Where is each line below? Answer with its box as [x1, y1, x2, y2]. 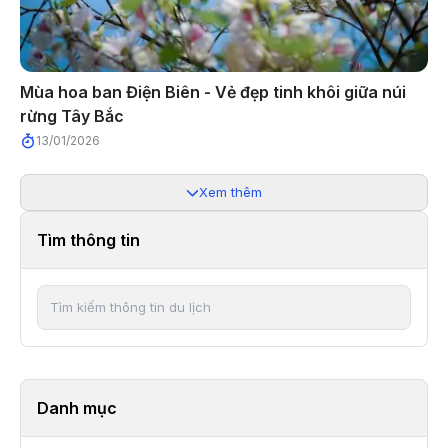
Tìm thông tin [37, 229, 140, 250]
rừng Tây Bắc [20, 105, 124, 126]
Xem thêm [199, 183, 262, 200]
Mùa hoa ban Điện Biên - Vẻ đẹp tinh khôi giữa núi [20, 81, 406, 102]
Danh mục [37, 397, 117, 418]
